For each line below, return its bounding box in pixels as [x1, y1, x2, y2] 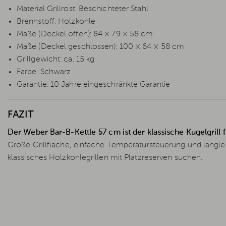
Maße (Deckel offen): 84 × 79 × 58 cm [17, 30, 153, 39]
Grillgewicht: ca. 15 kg [17, 55, 95, 64]
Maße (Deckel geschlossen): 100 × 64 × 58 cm [17, 43, 185, 51]
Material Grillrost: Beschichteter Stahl [17, 5, 148, 14]
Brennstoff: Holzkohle [17, 18, 96, 26]
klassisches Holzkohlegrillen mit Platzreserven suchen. [8, 154, 203, 162]
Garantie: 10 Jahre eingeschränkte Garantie [17, 81, 171, 89]
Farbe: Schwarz [17, 68, 71, 77]
